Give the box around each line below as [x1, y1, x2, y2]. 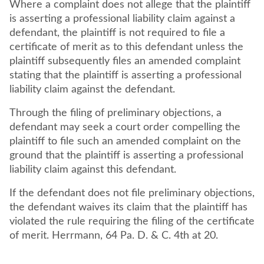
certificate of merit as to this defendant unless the [9, 42, 243, 52]
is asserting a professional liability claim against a [9, 14, 235, 24]
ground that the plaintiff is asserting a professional [9, 150, 243, 161]
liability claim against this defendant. [9, 164, 179, 175]
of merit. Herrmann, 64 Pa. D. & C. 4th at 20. [9, 230, 218, 241]
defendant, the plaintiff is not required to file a [9, 28, 225, 38]
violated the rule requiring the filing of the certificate [9, 216, 255, 227]
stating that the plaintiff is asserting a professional [9, 70, 242, 81]
